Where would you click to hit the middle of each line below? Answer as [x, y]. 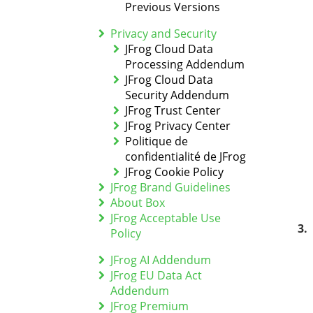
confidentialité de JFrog [185, 156]
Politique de [156, 141]
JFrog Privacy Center [177, 126]
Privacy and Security [163, 34]
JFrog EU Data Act [156, 275]
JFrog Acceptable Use [165, 218]
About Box [137, 203]
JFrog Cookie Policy [174, 172]
